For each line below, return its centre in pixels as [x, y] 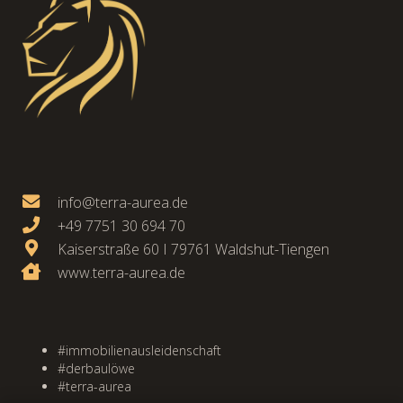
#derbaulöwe [96, 369]
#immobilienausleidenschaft [139, 351]
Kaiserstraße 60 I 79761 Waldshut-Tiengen [193, 250]
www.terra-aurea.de [121, 273]
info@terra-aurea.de [122, 203]
